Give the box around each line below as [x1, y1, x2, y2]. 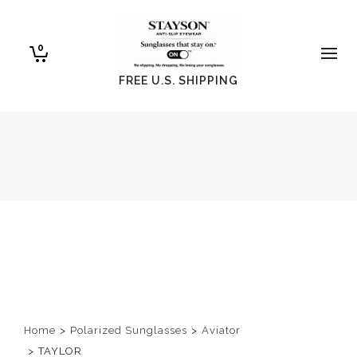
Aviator [202, 324, 241, 336]
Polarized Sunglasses [70, 324, 187, 336]
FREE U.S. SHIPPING [118, 74, 238, 87]
